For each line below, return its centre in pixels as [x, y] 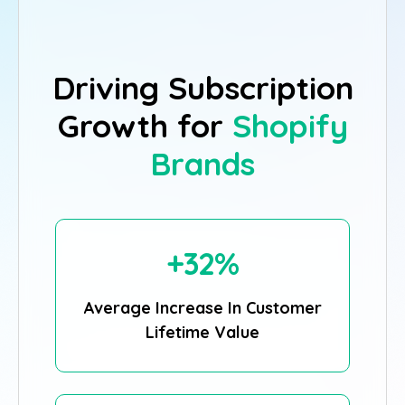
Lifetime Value [202, 332]
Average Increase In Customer [202, 308]
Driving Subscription [202, 88]
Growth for [145, 126]
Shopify [290, 126]
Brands [202, 164]
